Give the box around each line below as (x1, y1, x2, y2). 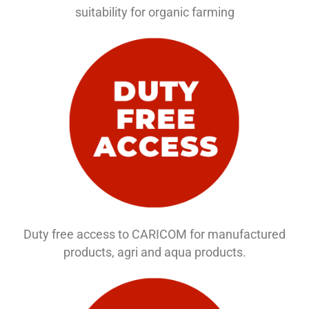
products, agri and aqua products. (63, 245, 246, 260)
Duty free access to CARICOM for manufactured (23, 227, 286, 242)
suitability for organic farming (74, 4, 235, 19)
